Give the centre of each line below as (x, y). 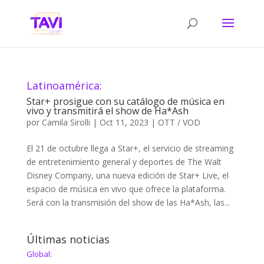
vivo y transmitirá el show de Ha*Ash (107, 111)
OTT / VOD (179, 122)
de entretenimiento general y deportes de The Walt (124, 162)
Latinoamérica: (64, 85)
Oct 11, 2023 (124, 122)
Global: (39, 254)
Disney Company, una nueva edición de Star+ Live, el (127, 175)
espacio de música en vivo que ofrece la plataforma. (126, 189)
